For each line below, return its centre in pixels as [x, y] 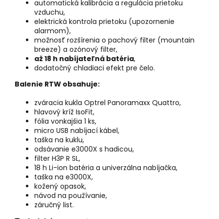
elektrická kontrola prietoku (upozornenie [104, 21]
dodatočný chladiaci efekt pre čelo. [95, 68]
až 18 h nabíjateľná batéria [84, 58]
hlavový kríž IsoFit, [64, 112]
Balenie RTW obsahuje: [57, 84]
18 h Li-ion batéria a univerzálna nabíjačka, [106, 167]
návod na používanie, [71, 195]
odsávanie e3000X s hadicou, [84, 149]
